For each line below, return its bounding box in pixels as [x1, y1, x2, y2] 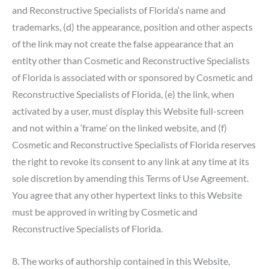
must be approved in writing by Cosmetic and [12, 205, 198, 217]
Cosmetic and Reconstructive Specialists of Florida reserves [12, 138, 256, 150]
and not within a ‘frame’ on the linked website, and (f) [12, 121, 227, 133]
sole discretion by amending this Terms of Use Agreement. [12, 172, 249, 184]
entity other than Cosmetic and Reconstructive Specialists [12, 54, 250, 66]
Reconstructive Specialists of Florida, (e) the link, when [12, 88, 234, 100]
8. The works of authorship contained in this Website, [12, 255, 230, 267]
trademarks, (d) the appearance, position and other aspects [12, 20, 253, 32]
